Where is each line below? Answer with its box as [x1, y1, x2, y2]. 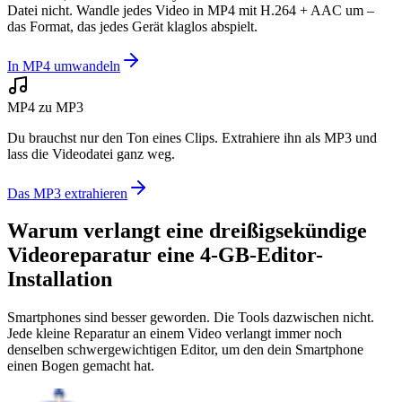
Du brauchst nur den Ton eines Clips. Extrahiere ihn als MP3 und [7, 129, 377, 145]
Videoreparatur [7, 243, 152, 267]
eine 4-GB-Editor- [157, 243, 323, 267]
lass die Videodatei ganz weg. [7, 145, 175, 162]
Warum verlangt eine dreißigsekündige [7, 219, 367, 243]
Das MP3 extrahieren [7, 185, 127, 201]
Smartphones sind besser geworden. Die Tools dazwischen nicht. [7, 310, 374, 326]
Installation [7, 267, 112, 292]
